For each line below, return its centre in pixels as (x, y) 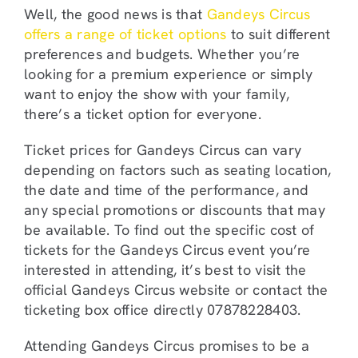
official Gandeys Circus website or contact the (176, 289)
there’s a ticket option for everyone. (143, 113)
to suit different (278, 34)
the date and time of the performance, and (167, 189)
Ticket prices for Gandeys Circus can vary (163, 149)
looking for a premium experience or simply (169, 74)
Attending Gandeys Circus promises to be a (167, 345)
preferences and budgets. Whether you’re (162, 54)
